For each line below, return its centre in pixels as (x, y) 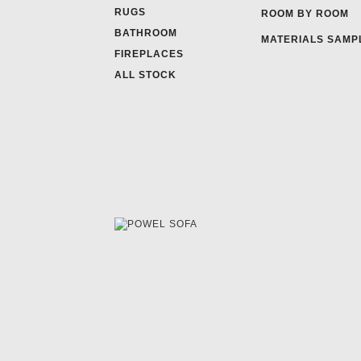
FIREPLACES (149, 54)
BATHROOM (146, 33)
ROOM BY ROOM (305, 14)
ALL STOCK (145, 75)
